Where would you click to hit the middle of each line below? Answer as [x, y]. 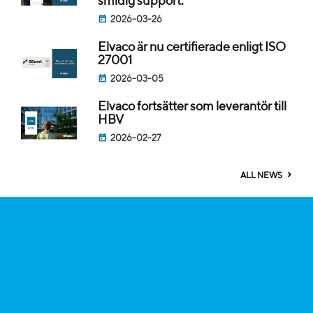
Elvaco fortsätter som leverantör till [192, 107]
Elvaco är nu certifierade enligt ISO [192, 47]
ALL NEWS [261, 176]
